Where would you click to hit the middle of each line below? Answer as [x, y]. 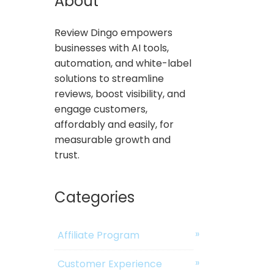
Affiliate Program [99, 235]
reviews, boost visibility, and [120, 94]
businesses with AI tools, [112, 48]
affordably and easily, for [114, 125]
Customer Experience [110, 264]
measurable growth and [113, 140]
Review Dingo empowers [114, 33]
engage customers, [101, 109]
